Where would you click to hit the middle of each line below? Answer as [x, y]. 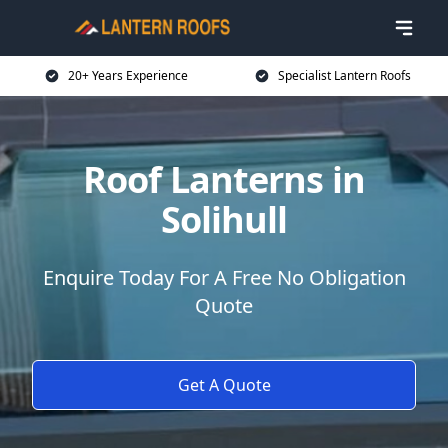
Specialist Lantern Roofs [344, 75]
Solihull [224, 219]
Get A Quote [224, 385]
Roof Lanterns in [224, 179]
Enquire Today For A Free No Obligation [224, 277]
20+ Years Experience [128, 75]
